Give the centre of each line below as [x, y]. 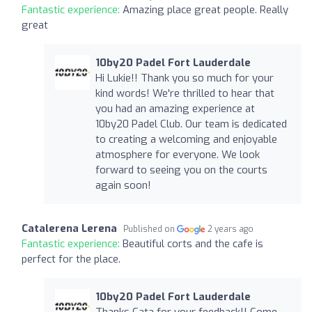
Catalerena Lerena [69, 228]
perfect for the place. [71, 259]
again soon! [123, 185]
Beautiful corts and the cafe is [193, 243]
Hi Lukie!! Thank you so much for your [184, 78]
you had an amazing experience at [175, 108]
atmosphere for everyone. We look [177, 154]
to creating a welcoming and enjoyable [186, 139]
